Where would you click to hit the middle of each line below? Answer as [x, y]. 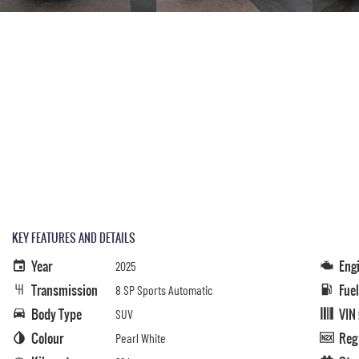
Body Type [56, 314]
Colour [47, 338]
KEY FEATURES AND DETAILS [74, 237]
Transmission [65, 290]
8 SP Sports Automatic [164, 289]
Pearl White [141, 337]
